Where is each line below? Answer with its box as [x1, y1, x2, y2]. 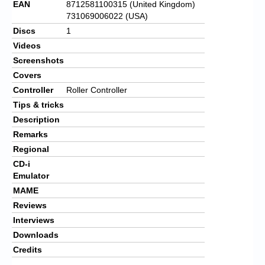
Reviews [13, 200, 47, 210]
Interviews [13, 215, 54, 225]
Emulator [13, 170, 49, 180]
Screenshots [13, 55, 64, 65]
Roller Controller [66, 85, 127, 95]
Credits [13, 244, 42, 254]
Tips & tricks [13, 99, 64, 109]
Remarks [13, 129, 48, 139]
